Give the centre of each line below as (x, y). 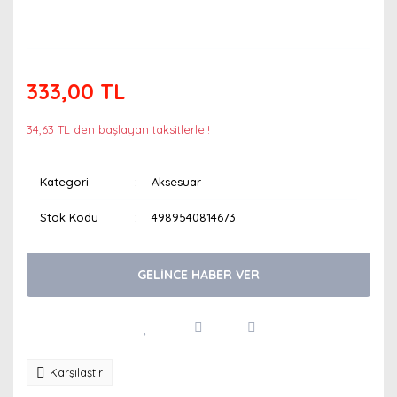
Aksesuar (177, 182)
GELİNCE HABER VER (198, 274)
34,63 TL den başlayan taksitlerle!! (118, 129)
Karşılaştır (76, 372)
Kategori (64, 182)
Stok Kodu (69, 217)
